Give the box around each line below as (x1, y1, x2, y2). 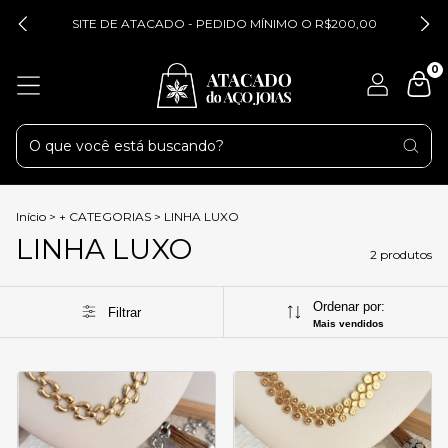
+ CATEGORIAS (59, 209, 151, 224)
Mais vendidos (312, 318, 384, 329)
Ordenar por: (312, 299, 385, 314)
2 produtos (370, 247, 432, 262)
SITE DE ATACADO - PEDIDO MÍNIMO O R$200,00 (71, 16, 377, 31)
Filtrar (107, 304, 141, 320)
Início (16, 209, 46, 224)
